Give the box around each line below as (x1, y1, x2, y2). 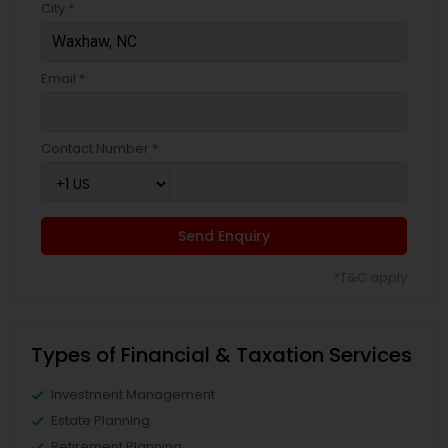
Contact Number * (41, 138, 158, 158)
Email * (41, 68, 85, 88)
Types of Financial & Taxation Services (31, 340, 412, 369)
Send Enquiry (178, 225, 270, 246)
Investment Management (51, 384, 215, 404)
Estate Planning (51, 410, 150, 430)
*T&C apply (334, 267, 407, 287)
